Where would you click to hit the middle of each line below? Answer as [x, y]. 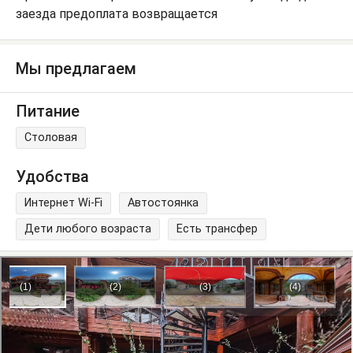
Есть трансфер [217, 229]
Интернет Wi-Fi [63, 203]
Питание [48, 111]
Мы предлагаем [76, 69]
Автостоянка [163, 203]
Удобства [52, 177]
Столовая [51, 137]
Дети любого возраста [88, 229]
